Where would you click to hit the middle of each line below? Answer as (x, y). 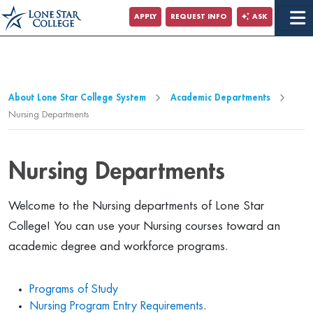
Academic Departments (220, 97)
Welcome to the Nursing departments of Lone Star (136, 206)
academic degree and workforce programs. (118, 246)
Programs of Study (74, 289)
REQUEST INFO (199, 16)
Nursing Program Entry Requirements (116, 306)
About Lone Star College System (77, 97)
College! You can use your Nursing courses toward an (144, 226)
